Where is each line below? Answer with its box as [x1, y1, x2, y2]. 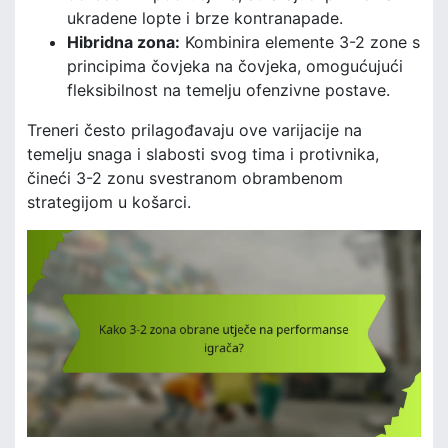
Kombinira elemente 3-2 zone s [180, 32, 420, 53]
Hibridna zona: [67, 32, 180, 53]
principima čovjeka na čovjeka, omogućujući [67, 56, 403, 77]
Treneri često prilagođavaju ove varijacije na [27, 120, 362, 141]
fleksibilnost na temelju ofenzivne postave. [67, 80, 390, 101]
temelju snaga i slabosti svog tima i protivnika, [27, 144, 379, 165]
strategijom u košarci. [27, 192, 191, 213]
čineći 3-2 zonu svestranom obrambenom [27, 168, 343, 189]
